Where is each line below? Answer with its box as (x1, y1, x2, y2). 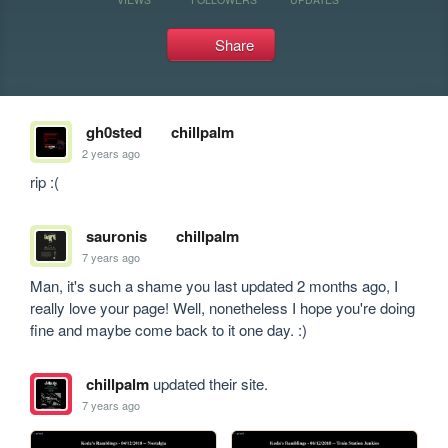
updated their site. (148, 373, 268, 394)
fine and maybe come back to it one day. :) (30, 319, 308, 340)
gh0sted (85, 121, 142, 143)
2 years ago (82, 144, 141, 161)
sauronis (85, 225, 147, 247)
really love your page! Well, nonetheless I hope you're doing (30, 297, 416, 318)
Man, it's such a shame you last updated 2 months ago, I (30, 275, 399, 296)
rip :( (30, 171, 60, 192)
